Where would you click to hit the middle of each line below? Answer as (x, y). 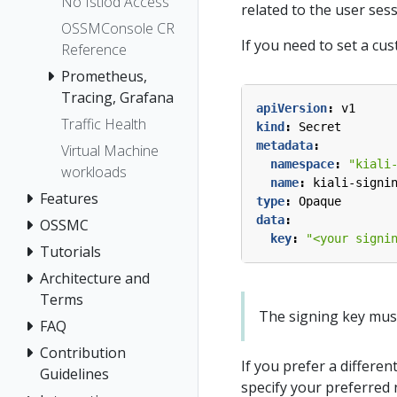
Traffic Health (104, 125)
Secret (320, 127)
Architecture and (95, 279)
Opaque (320, 201)
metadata (284, 145)
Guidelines (74, 374)
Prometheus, (104, 77)
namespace (302, 164)
